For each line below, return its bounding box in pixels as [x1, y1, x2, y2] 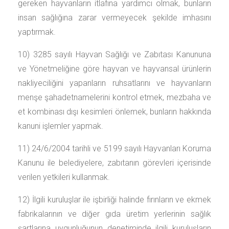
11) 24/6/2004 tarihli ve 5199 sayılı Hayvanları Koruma [18, 144, 211, 153]
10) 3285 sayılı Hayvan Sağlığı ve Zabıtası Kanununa [18, 50, 211, 59]
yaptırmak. [18, 27, 56, 37]
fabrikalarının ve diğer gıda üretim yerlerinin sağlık [18, 209, 211, 219]
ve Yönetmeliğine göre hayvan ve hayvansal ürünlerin [18, 64, 211, 74]
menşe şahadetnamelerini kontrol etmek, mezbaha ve [18, 93, 211, 102]
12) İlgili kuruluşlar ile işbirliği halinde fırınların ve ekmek [18, 195, 211, 204]
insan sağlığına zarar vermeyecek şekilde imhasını [18, 13, 211, 22]
